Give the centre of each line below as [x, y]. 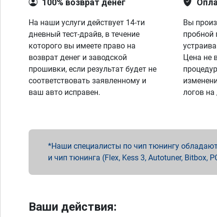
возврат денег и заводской [78, 57]
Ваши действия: [73, 207]
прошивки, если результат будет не [93, 69]
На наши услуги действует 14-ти [87, 23]
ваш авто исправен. [64, 92]
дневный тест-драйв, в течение [84, 34]
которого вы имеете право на [82, 46]
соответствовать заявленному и [87, 81]
